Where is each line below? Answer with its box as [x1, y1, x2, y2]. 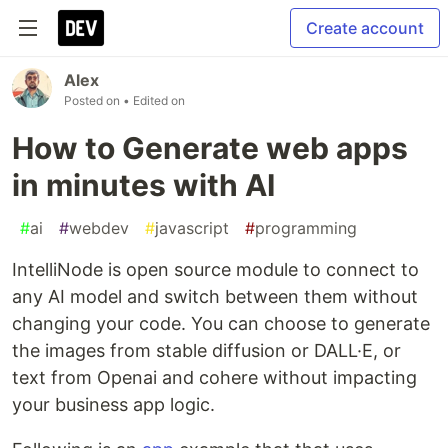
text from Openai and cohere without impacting [12, 367, 417, 388]
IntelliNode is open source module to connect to [12, 259, 419, 280]
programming [255, 218, 357, 238]
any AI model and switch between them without [12, 286, 418, 307]
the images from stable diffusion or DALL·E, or [12, 340, 401, 361]
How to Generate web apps [12, 130, 408, 166]
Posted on [64, 93, 123, 108]
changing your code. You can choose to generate [12, 313, 430, 334]
